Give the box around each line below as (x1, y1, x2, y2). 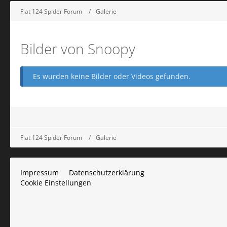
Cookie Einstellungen (20, 178, 91, 187)
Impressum (20, 168, 59, 177)
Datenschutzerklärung (69, 168, 144, 177)
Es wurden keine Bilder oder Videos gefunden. (33, 71, 191, 81)
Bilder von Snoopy (20, 39, 135, 58)
